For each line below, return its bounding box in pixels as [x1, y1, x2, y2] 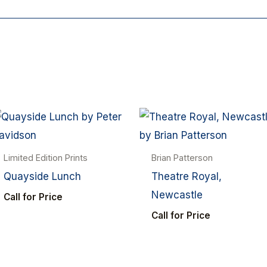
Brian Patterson [151, 153, 213, 163]
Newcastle [151, 189, 203, 201]
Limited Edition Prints [4, 153, 88, 163]
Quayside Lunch [4, 170, 82, 183]
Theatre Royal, [151, 170, 222, 183]
